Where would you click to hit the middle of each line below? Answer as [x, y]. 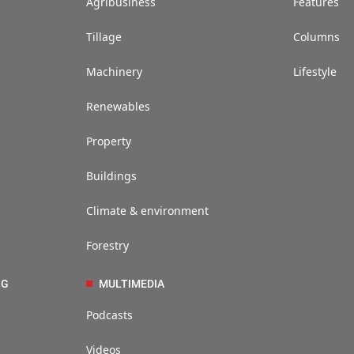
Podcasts [109, 315]
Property [108, 141]
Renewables [118, 107]
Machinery [114, 72]
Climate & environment [147, 211]
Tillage [104, 37]
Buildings [111, 176]
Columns [317, 37]
